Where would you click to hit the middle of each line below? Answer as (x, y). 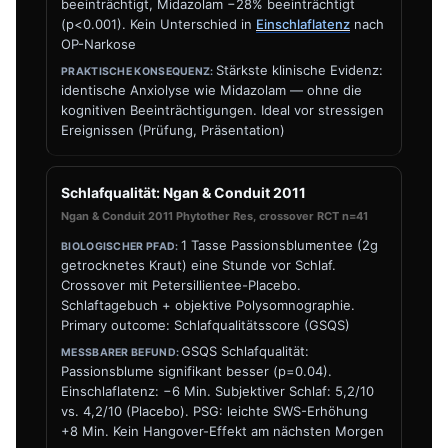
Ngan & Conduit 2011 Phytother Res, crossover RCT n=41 (214, 216)
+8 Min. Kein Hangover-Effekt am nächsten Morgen (222, 431)
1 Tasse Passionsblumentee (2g (279, 245)
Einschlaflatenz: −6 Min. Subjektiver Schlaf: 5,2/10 (217, 391)
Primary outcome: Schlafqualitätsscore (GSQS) (205, 325)
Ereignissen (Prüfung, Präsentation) (173, 130)
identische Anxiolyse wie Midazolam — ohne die (211, 90)
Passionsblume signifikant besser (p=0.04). (196, 371)
